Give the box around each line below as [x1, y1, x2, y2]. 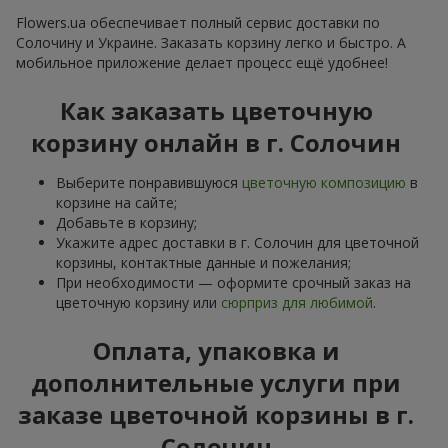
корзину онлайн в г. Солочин [31, 125, 401, 159]
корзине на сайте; [56, 192, 177, 212]
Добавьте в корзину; [56, 212, 197, 232]
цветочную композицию [242, 172, 406, 192]
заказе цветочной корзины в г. [18, 397, 414, 431]
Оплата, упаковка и [92, 333, 340, 367]
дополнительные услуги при [31, 365, 401, 399]
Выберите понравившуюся [56, 172, 242, 192]
